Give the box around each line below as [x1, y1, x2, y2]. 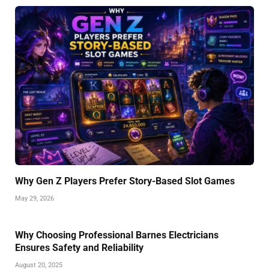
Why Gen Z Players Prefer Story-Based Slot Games [15, 175, 235, 187]
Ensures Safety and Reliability [15, 242, 144, 254]
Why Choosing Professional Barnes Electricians [15, 229, 219, 241]
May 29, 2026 [15, 195, 54, 203]
